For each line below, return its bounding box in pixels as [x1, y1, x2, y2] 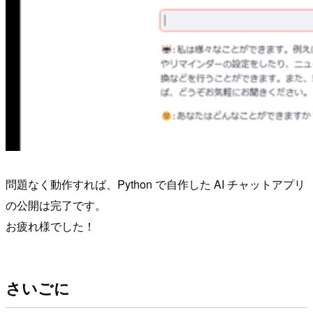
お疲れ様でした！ [6, 218, 95, 235]
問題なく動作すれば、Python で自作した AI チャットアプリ [6, 176, 305, 193]
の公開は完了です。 [6, 197, 106, 214]
